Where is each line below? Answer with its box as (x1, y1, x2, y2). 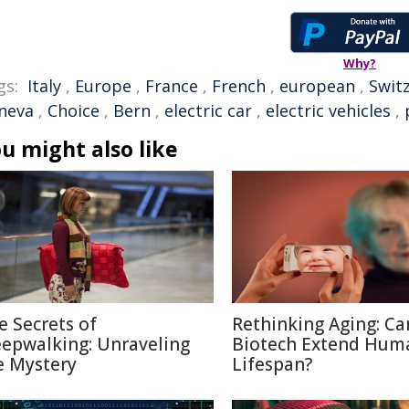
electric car (164, 100, 252, 121)
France (145, 75, 198, 97)
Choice (47, 100, 100, 121)
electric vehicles (266, 100, 391, 121)
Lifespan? (232, 352, 312, 376)
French (212, 75, 266, 97)
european (279, 75, 355, 97)
